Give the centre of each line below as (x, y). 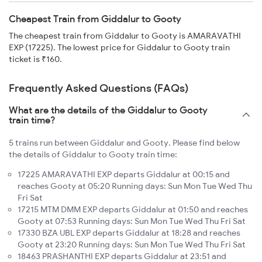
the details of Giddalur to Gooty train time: (93, 155)
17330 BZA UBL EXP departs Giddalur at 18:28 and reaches (129, 233)
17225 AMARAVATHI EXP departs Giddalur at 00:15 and (124, 175)
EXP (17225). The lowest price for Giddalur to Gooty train (119, 48)
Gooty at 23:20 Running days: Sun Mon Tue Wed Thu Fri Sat (132, 245)
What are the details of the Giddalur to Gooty (108, 110)
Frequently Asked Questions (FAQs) (99, 88)
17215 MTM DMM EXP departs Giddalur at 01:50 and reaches (133, 210)
